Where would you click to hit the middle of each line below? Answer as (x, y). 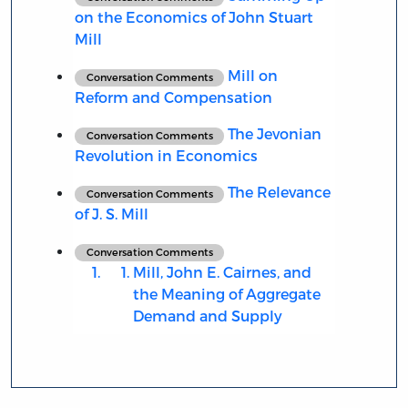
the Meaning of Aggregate (226, 294)
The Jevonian (273, 134)
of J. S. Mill (111, 214)
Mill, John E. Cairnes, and (222, 272)
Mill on (251, 76)
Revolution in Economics (166, 156)
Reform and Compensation (173, 97)
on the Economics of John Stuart (194, 17)
